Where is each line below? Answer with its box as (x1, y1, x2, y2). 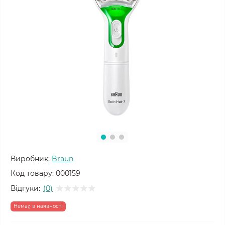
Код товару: (11, 169, 54, 178)
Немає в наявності (14, 203, 63, 209)
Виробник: (11, 154, 50, 163)
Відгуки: (11, 183, 40, 193)
